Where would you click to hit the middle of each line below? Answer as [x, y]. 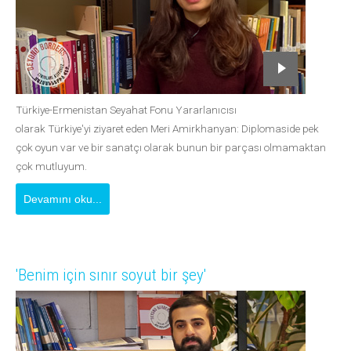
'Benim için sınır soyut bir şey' [111, 275]
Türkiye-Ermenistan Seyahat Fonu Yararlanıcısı [126, 110]
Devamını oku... [63, 199]
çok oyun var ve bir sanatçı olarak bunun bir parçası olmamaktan [171, 147]
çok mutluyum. [51, 166]
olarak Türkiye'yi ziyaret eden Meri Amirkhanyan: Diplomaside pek [167, 128]
